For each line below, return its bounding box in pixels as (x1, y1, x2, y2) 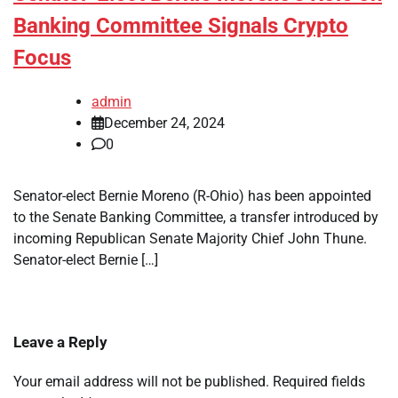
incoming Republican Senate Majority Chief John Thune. (13, 230, 367, 248)
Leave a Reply (13, 333, 107, 352)
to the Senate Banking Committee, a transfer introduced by (13, 209, 378, 227)
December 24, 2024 (104, 115, 225, 132)
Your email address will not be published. (13, 373, 269, 391)
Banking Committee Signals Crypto (13, 13, 348, 39)
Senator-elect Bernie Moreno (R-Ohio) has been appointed (13, 187, 371, 205)
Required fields (273, 373, 365, 391)
